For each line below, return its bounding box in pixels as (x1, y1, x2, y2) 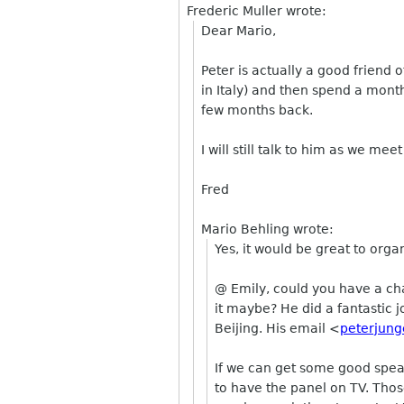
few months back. (200, 103, 313, 117)
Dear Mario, (200, 23, 276, 38)
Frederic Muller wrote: (187, 4, 327, 18)
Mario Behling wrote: (200, 222, 334, 236)
